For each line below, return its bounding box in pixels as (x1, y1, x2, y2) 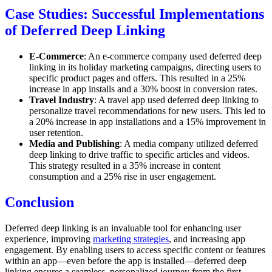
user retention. (29, 127, 83, 138)
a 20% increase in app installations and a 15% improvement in (29, 116, 266, 127)
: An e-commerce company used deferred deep (84, 50, 262, 61)
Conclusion (5, 194, 74, 210)
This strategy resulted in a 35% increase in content (29, 160, 220, 171)
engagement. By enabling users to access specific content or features (5, 244, 265, 255)
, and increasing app (169, 233, 245, 244)
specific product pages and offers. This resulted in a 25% (29, 72, 245, 83)
